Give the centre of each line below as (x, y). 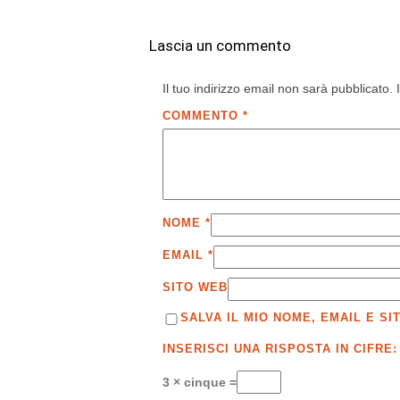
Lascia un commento (220, 46)
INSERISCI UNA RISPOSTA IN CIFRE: (280, 349)
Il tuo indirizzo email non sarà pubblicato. (278, 89)
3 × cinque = (200, 383)
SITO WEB (195, 287)
